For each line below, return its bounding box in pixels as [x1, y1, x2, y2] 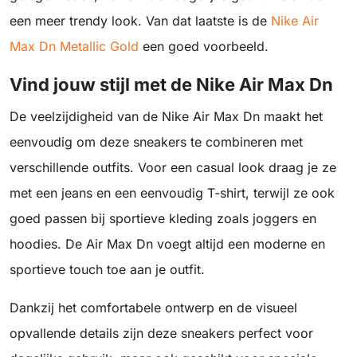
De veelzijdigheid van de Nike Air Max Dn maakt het [10, 108, 323, 124]
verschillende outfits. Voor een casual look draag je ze [10, 159, 336, 175]
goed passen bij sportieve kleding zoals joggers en [10, 210, 316, 226]
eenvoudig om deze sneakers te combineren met [10, 134, 303, 150]
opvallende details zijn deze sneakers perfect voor [10, 325, 313, 341]
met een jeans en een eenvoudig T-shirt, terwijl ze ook [10, 185, 335, 201]
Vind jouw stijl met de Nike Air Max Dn [10, 74, 333, 95]
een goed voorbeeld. [139, 38, 269, 54]
